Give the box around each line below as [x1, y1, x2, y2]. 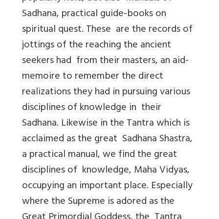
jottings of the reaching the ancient [22, 36, 171, 55]
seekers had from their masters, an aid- [22, 52, 189, 70]
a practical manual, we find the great [22, 146, 177, 164]
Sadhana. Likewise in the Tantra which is [22, 114, 190, 133]
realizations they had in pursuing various [22, 83, 190, 102]
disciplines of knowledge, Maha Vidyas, [22, 161, 190, 180]
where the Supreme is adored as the [22, 193, 175, 211]
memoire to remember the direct [22, 67, 166, 86]
